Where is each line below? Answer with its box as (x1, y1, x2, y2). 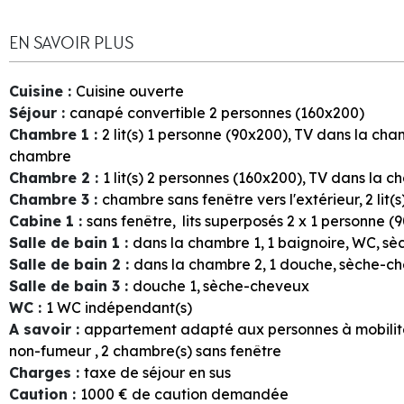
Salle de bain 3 (9, 276, 124, 295)
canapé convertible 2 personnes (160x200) (69, 103, 364, 122)
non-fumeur (9, 341, 91, 360)
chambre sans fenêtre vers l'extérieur (102, 189, 359, 208)
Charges (9, 363, 76, 381)
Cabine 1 (9, 211, 78, 230)
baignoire (278, 233, 345, 252)
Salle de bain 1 (9, 233, 124, 252)
